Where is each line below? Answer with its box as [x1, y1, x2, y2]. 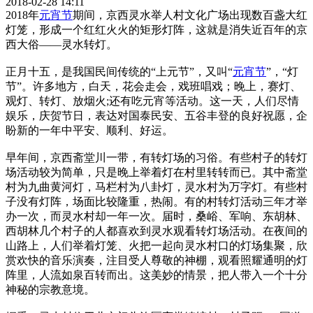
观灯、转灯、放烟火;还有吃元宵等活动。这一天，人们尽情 [6, 94, 299, 107]
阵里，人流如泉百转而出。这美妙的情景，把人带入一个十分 [6, 268, 307, 281]
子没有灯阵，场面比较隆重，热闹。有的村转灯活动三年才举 [6, 195, 307, 208]
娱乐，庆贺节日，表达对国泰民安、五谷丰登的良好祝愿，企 [6, 109, 307, 122]
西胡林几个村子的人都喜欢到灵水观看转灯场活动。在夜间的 [6, 224, 307, 237]
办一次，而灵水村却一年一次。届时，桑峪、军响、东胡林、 [6, 210, 307, 222]
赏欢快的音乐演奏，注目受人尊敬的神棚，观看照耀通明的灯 [6, 254, 307, 266]
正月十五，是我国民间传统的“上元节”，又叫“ [6, 65, 233, 78]
